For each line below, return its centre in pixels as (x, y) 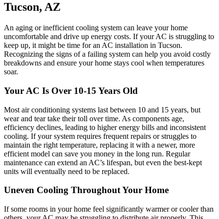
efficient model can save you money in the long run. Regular (97, 153)
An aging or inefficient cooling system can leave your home (96, 28)
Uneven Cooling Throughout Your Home (86, 190)
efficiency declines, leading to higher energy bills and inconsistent (105, 127)
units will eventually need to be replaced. (67, 171)
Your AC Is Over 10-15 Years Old (71, 90)
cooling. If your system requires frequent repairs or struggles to (100, 136)
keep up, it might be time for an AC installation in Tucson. (93, 45)
